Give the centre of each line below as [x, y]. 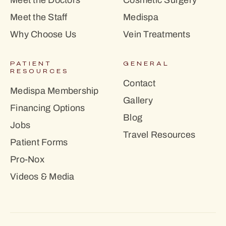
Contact [139, 83]
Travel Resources [159, 135]
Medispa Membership [54, 91]
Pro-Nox [27, 160]
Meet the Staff [39, 17]
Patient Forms [39, 143]
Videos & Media [42, 177]
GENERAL [146, 64]
